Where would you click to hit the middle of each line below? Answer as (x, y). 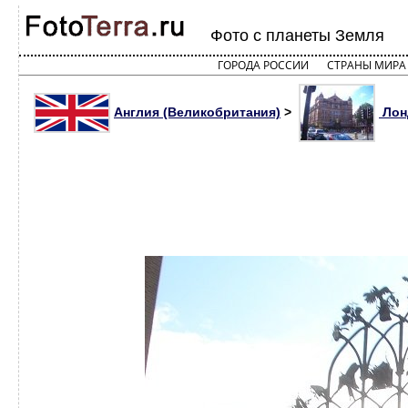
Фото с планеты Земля (297, 36)
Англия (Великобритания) (197, 112)
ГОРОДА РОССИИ (263, 65)
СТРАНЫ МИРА (366, 65)
